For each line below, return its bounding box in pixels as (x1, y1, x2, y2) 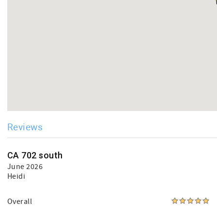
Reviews (7, 121, 43, 133)
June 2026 (7, 162, 43, 172)
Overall (7, 197, 32, 207)
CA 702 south (7, 150, 63, 161)
